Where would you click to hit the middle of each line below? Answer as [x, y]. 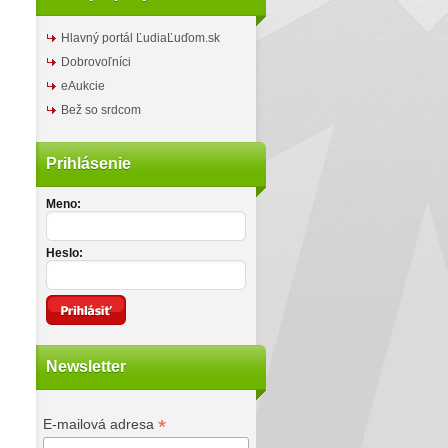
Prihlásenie [88, 163]
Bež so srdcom [101, 110]
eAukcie [83, 86]
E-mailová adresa [100, 424]
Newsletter [86, 366]
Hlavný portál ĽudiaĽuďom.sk [140, 38]
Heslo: [64, 253]
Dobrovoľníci [96, 62]
